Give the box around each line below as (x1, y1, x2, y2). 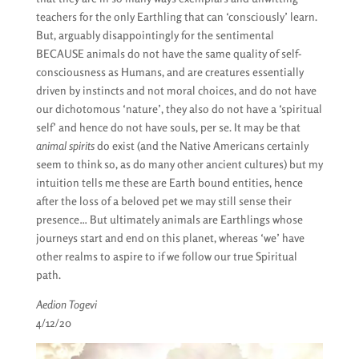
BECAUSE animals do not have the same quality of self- (35, 46, 301, 60)
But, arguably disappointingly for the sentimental (35, 28, 274, 42)
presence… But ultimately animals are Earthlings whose (35, 212, 303, 226)
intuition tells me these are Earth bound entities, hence (35, 175, 303, 189)
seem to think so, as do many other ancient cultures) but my (35, 157, 323, 171)
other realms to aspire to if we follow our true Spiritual (35, 249, 297, 263)
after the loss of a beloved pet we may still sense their (35, 194, 292, 208)
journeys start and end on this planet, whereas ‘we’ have (35, 231, 305, 244)
